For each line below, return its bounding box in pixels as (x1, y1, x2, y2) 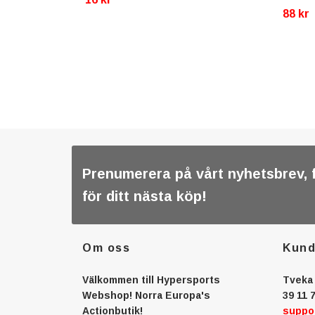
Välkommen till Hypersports (82, 274, 220, 285)
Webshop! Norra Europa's (82, 289, 210, 301)
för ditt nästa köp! (82, 188, 207, 204)
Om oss (82, 241, 131, 254)
